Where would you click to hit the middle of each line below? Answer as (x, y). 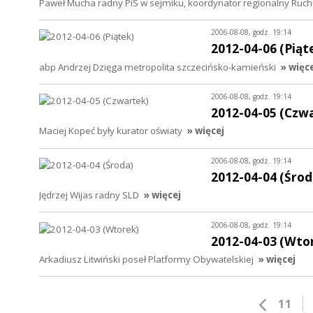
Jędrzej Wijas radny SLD (89, 195)
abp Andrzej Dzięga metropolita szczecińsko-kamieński (158, 67)
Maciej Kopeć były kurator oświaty (111, 131)
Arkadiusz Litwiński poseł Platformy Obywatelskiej (146, 259)
